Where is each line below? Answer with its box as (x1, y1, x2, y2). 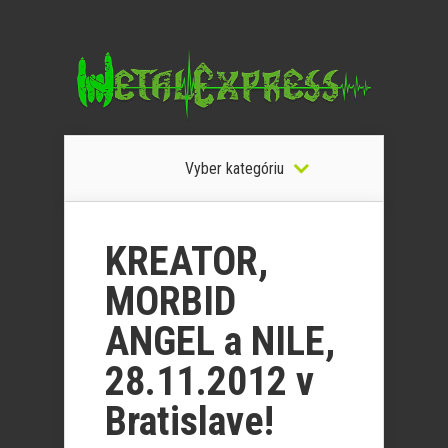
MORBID (105, 278, 236, 325)
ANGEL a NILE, (105, 318, 335, 365)
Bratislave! (105, 398, 274, 445)
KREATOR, (105, 238, 268, 285)
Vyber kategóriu (184, 159, 284, 178)
